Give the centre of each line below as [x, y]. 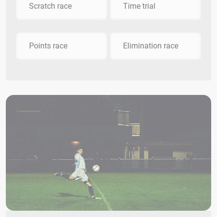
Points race [48, 46]
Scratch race [50, 6]
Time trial [139, 6]
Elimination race [151, 46]
